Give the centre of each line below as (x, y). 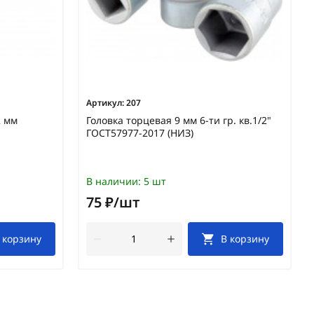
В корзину (245, 239)
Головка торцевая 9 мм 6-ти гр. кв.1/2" (179, 121)
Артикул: (105, 103)
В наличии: (114, 182)
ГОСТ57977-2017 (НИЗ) (140, 133)
